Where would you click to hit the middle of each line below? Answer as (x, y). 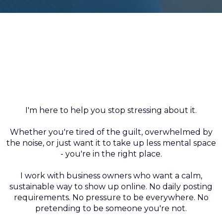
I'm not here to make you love (111, 67)
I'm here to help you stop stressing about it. (111, 110)
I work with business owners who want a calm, (111, 176)
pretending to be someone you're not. (111, 208)
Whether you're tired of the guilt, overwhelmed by (111, 132)
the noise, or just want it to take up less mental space (111, 143)
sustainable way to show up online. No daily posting (111, 187)
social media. (111, 85)
